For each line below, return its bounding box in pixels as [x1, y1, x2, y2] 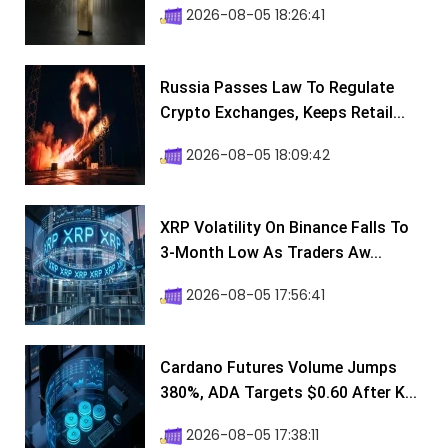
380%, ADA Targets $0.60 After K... [160, 383, 417, 403]
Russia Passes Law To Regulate [160, 78, 394, 98]
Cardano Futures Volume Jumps [160, 358, 397, 378]
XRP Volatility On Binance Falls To [160, 218, 409, 238]
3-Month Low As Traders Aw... [160, 243, 382, 263]
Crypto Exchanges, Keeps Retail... [160, 103, 405, 123]
